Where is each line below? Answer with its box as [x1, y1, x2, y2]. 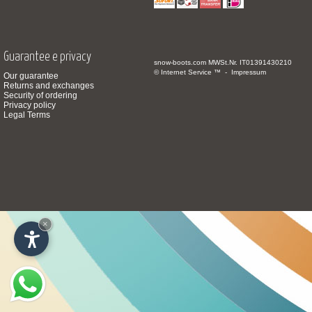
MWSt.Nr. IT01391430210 [206, 58, 292, 66]
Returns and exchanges [3, 81, 94, 91]
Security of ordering [3, 91, 77, 100]
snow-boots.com [154, 58, 207, 66]
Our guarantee [3, 71, 58, 81]
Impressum [231, 68, 267, 76]
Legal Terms [3, 110, 50, 120]
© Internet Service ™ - [154, 68, 232, 76]
